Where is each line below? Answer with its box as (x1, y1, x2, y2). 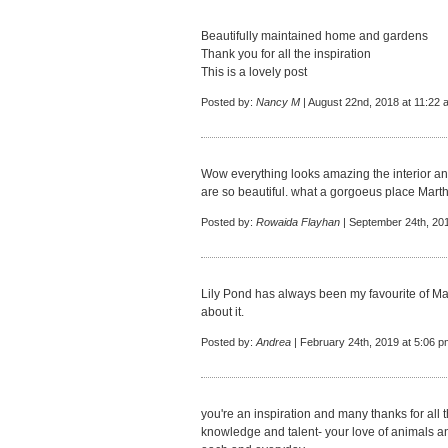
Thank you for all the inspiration (201, 47, 371, 61)
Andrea (256, 336, 291, 348)
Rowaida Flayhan (256, 216, 340, 228)
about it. (201, 305, 244, 319)
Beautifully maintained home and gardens (201, 29, 428, 43)
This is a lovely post (201, 65, 307, 79)
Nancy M (256, 96, 300, 108)
